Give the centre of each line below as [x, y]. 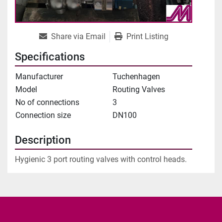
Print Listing [147, 37]
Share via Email [78, 37]
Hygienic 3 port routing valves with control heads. [101, 160]
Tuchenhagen [136, 77]
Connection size [43, 115]
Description [43, 140]
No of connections [47, 103]
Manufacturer [39, 77]
